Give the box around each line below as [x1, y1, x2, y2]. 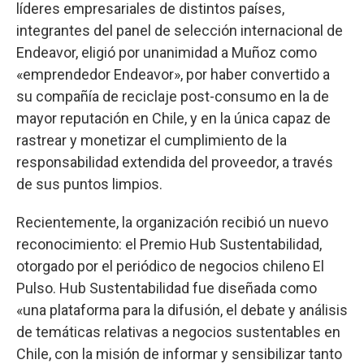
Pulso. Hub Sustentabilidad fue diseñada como [16, 279, 317, 297]
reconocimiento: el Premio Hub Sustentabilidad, [16, 236, 322, 253]
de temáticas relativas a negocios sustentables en [16, 323, 340, 340]
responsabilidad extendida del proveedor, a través [16, 154, 333, 171]
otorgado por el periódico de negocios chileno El [16, 258, 324, 275]
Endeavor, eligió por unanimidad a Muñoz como [16, 44, 317, 61]
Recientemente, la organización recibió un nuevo [16, 214, 328, 231]
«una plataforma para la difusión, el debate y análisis [16, 301, 348, 318]
